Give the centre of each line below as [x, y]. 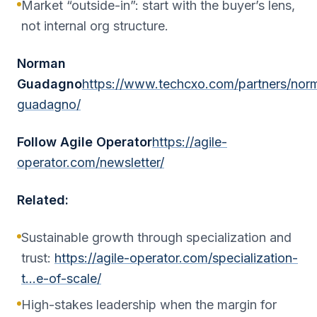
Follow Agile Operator [85, 142]
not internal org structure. [95, 26]
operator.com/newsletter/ [91, 162]
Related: [43, 200]
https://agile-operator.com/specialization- [176, 258]
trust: [38, 258]
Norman [41, 63]
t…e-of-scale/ [61, 278]
